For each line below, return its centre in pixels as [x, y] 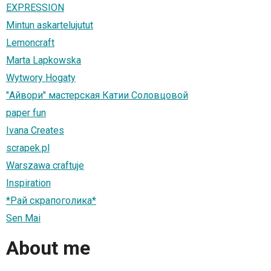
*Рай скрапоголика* [51, 200]
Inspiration [28, 183]
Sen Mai [23, 218]
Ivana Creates [35, 130]
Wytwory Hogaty [41, 77]
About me [48, 248]
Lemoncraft [30, 42]
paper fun [26, 113]
